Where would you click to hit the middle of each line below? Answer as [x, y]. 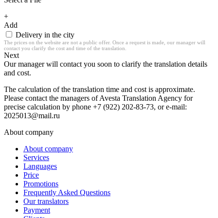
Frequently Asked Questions [67, 192]
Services [36, 157]
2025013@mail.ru [32, 115]
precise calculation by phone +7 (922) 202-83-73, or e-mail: [95, 107]
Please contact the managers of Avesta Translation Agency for [98, 98]
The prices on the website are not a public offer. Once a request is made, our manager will [105, 42]
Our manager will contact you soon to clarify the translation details [106, 64]
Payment [37, 210]
